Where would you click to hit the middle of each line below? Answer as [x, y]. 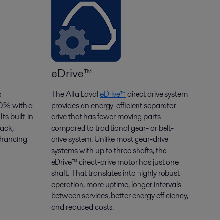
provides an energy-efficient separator [114, 105]
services [95, 196]
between [67, 196]
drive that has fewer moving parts [106, 117]
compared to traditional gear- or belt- [112, 128]
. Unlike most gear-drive [130, 139]
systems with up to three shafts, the [109, 151]
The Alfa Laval [75, 94]
